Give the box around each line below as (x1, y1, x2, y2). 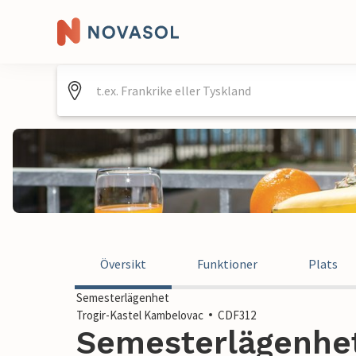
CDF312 (218, 308, 256, 323)
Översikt (100, 256, 146, 272)
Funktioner (197, 256, 257, 272)
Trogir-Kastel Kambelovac (76, 308, 203, 323)
